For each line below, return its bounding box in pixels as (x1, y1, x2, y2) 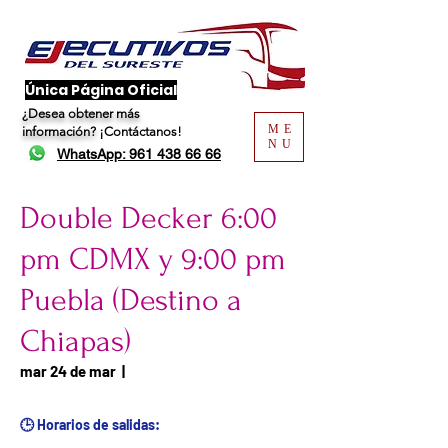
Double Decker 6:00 (20, 201, 277, 236)
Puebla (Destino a (20, 283, 242, 318)
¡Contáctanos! (99, 124, 182, 139)
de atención (20, 379, 100, 399)
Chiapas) (20, 324, 131, 359)
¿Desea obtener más (22, 106, 140, 121)
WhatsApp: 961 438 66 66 (57, 146, 221, 162)
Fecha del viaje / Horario (131, 361, 299, 381)
